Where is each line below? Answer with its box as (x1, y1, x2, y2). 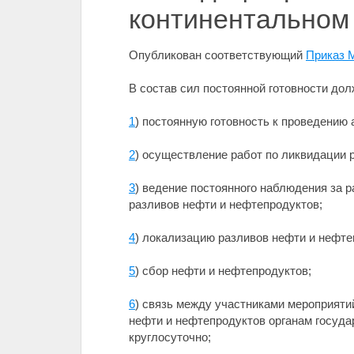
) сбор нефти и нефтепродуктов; (135, 264, 311, 277)
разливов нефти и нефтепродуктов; (129, 198, 322, 211)
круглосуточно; (129, 330, 211, 344)
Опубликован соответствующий (129, 48, 306, 62)
